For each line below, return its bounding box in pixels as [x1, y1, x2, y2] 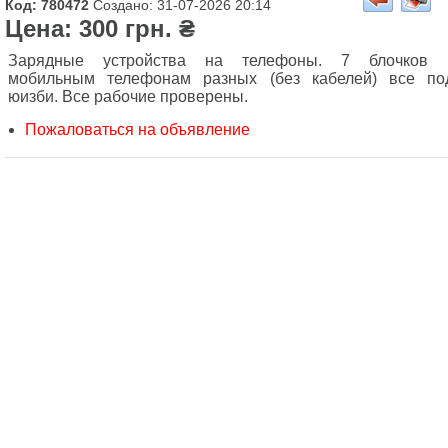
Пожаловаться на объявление [25, 121, 250, 138]
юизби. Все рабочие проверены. [8, 88, 248, 105]
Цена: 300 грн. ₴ [5, 15, 195, 42]
